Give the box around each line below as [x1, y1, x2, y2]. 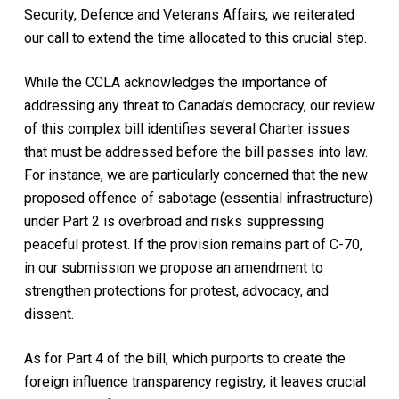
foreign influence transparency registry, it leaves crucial [23, 372, 366, 390]
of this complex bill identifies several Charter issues [23, 119, 350, 137]
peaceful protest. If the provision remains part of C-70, [23, 235, 362, 253]
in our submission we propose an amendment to [23, 258, 323, 276]
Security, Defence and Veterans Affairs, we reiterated [23, 5, 354, 23]
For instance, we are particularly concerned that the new [23, 166, 368, 183]
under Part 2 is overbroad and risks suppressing [23, 212, 324, 230]
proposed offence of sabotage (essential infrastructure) [23, 189, 373, 207]
